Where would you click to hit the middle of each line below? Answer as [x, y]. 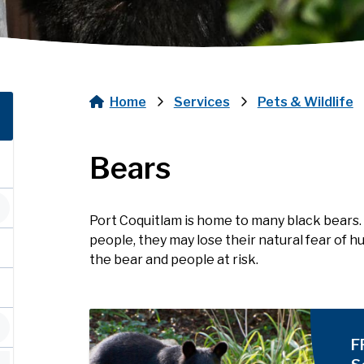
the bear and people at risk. [173, 260]
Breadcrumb [157, 126]
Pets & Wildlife [305, 102]
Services [201, 102]
